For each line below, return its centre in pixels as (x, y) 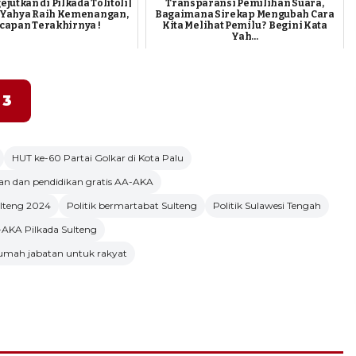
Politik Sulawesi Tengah (267, 205)
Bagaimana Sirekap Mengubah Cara (244, 15)
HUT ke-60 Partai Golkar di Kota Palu (98, 157)
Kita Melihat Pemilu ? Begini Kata (244, 26)
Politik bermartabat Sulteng (132, 205)
